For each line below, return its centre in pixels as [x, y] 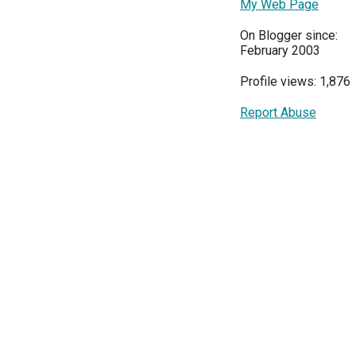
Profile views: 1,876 [295, 81]
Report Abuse [278, 112]
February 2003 [280, 50]
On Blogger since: [289, 35]
